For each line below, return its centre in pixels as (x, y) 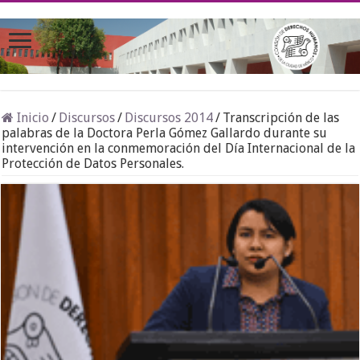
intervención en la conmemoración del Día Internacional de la (179, 149)
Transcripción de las (281, 118)
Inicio (32, 118)
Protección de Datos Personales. (93, 164)
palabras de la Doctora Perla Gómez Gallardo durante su (165, 133)
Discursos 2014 (169, 118)
